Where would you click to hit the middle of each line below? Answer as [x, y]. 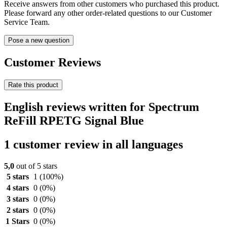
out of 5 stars [36, 166]
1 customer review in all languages [93, 144]
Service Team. [27, 22]
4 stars [17, 187]
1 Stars [17, 221]
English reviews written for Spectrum [102, 107]
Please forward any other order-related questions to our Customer [108, 13]
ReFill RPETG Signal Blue [74, 121]
